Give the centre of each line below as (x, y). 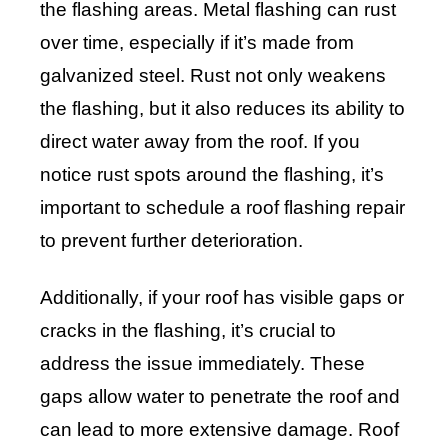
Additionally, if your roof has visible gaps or (222, 298)
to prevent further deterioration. (171, 241)
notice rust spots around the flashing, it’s (212, 175)
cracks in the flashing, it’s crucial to (188, 331)
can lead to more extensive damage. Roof (219, 430)
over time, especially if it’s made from (197, 43)
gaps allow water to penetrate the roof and (220, 397)
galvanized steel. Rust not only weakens (213, 76)
